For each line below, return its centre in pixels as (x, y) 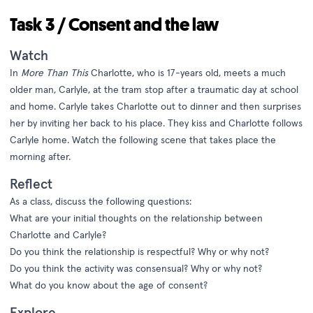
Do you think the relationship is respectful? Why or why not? (139, 252)
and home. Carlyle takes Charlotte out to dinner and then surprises (155, 106)
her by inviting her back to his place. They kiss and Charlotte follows (156, 123)
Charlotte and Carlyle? (58, 235)
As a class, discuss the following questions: (101, 201)
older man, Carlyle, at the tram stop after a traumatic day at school (154, 89)
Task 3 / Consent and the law (114, 24)
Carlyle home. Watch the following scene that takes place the (143, 140)
